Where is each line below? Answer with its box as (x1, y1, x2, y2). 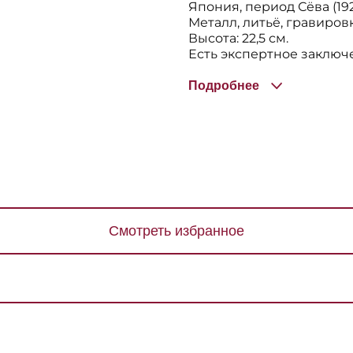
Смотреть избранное (109, 222, 244, 239)
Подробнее (188, 79, 259, 92)
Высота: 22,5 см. (188, 31, 288, 46)
